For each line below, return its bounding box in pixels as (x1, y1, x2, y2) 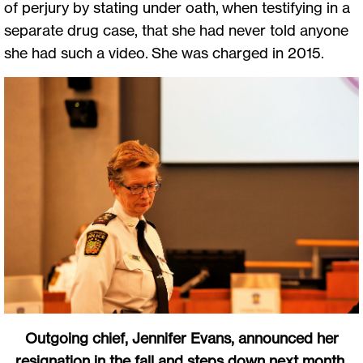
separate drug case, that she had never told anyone (4, 20, 348, 39)
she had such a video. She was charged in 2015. (4, 43, 324, 62)
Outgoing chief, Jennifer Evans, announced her (24, 328, 339, 347)
